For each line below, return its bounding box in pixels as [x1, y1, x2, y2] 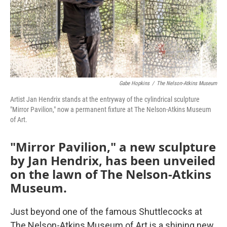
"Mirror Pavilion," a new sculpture [10, 138, 216, 155]
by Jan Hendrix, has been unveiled [10, 152, 215, 169]
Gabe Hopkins [119, 80, 149, 87]
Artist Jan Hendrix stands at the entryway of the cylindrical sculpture [10, 95, 200, 103]
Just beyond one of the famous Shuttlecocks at [10, 206, 202, 217]
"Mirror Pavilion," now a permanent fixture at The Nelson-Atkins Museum [10, 105, 211, 113]
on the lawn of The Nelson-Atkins [10, 165, 211, 182]
